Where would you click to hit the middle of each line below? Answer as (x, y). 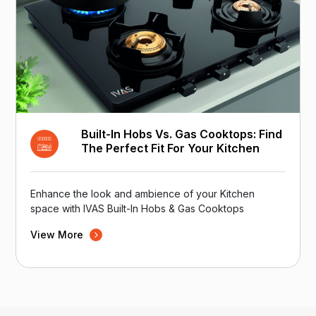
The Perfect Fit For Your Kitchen (171, 148)
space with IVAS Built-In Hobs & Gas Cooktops (138, 208)
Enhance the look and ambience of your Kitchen (143, 193)
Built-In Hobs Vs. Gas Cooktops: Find (182, 134)
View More (59, 234)
